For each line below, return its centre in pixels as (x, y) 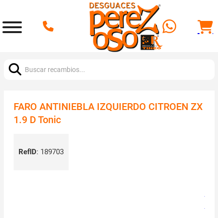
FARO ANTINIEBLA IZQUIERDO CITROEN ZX (108, 107)
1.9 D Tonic (37, 120)
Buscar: (15, 57)
